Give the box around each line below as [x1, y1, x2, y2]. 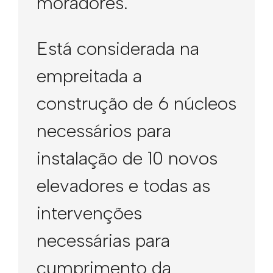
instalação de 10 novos [37, 147, 218, 169]
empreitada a [37, 65, 142, 87]
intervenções [37, 202, 142, 224]
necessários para [37, 119, 171, 142]
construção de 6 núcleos [37, 92, 236, 115]
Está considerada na [37, 37, 199, 60]
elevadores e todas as [37, 174, 210, 197]
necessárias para [37, 229, 170, 252]
